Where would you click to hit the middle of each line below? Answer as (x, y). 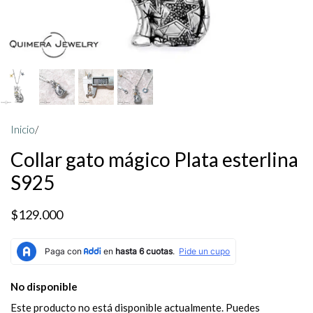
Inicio (23, 129)
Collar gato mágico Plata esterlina (154, 159)
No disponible (44, 286)
